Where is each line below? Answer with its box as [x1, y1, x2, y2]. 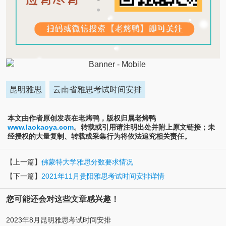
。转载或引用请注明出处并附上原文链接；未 [74, 123, 215, 131]
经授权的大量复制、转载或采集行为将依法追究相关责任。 [8, 132, 191, 140]
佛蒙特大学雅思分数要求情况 [41, 158, 133, 166]
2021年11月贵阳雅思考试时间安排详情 [41, 172, 164, 181]
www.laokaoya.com [8, 123, 74, 131]
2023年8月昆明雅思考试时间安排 [6, 216, 111, 224]
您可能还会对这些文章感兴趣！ [6, 195, 119, 204]
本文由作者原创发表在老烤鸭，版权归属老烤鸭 [8, 114, 156, 122]
